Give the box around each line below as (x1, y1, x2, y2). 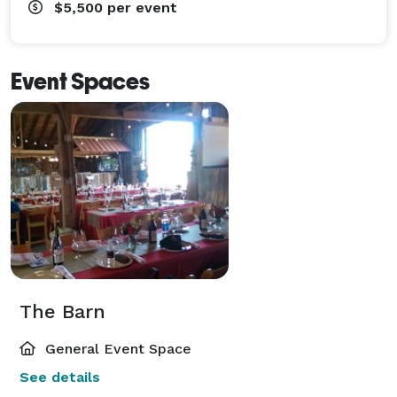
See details (19, 368, 100, 385)
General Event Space (41, 339, 191, 357)
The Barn (19, 300, 105, 323)
